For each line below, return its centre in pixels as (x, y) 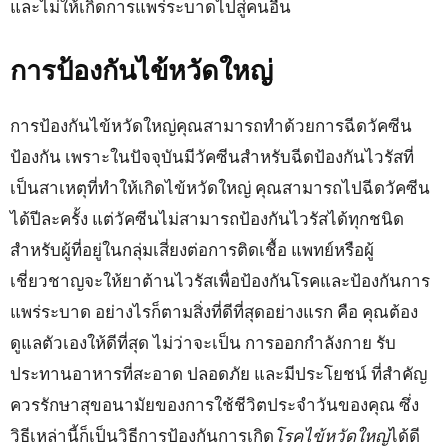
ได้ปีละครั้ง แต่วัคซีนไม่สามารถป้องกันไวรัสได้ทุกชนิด (207, 218)
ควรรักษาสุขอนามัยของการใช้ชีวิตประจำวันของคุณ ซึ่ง (214, 404)
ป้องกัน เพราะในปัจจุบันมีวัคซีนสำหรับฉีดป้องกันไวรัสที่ (212, 156)
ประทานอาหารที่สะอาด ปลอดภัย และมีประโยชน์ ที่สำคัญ (218, 373)
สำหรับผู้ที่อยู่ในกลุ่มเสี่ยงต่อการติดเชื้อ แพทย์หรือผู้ (192, 249)
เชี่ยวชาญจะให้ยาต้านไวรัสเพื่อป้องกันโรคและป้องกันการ (220, 280)
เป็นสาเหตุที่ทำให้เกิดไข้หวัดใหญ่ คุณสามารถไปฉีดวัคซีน (220, 187)
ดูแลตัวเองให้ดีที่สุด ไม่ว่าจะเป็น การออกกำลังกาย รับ (203, 342)
